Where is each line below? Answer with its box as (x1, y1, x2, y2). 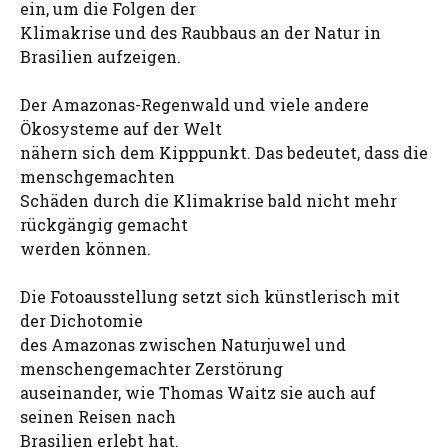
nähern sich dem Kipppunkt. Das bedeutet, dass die (20, 142, 428, 163)
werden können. (20, 238, 151, 259)
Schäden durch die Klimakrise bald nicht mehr (20, 190, 397, 211)
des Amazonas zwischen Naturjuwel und (20, 334, 346, 355)
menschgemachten (20, 166, 175, 187)
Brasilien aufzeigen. (20, 46, 181, 67)
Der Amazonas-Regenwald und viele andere (20, 94, 369, 115)
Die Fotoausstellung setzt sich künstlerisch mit (20, 286, 400, 307)
